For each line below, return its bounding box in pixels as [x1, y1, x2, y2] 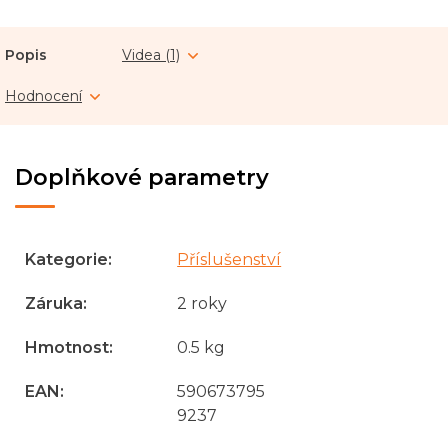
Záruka [25, 294, 83, 313]
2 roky [177, 294, 228, 313]
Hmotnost [25, 338, 109, 357]
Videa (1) [122, 46, 180, 64]
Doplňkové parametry [15, 164, 269, 191]
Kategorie [25, 250, 108, 269]
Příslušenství [177, 250, 282, 269]
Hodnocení [5, 87, 82, 105]
